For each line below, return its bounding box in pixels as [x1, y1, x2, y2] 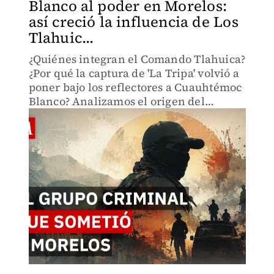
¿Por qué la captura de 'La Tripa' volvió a [28, 65, 239, 81]
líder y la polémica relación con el [28, 122, 210, 137]
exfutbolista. [28, 136, 95, 151]
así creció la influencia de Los [28, 12, 239, 32]
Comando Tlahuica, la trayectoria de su [28, 108, 237, 123]
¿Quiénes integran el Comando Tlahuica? [28, 51, 246, 67]
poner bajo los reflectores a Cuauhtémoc [28, 80, 242, 95]
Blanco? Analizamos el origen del [28, 94, 205, 109]
